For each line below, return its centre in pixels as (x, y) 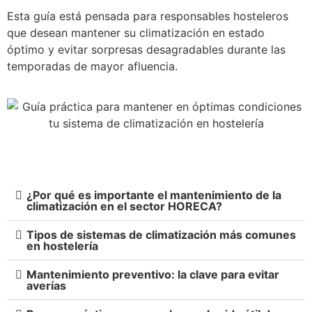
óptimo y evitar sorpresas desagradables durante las (146, 50)
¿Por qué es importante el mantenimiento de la (154, 195)
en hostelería (62, 246)
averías (46, 286)
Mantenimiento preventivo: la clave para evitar (153, 275)
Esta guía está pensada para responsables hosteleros (148, 16)
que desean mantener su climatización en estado (136, 33)
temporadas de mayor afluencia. (92, 67)
